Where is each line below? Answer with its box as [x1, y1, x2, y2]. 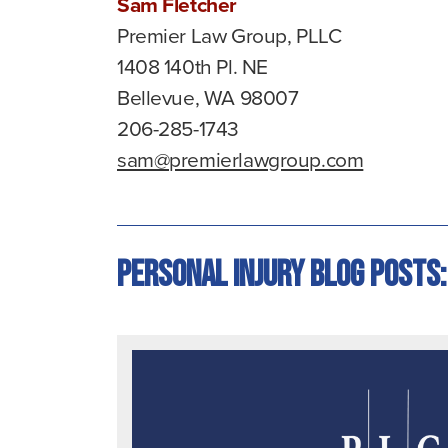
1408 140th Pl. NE [117, 50, 268, 82]
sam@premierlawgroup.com [117, 143, 364, 175]
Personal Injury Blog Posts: [117, 253, 446, 297]
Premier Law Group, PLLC [117, 19, 342, 51]
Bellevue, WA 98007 [117, 81, 299, 113]
